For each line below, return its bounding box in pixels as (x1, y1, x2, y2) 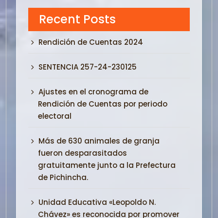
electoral (38, 110, 72, 121)
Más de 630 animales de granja (38, 135, 160, 146)
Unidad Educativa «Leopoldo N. (38, 197, 156, 207)
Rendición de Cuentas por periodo (38, 98, 167, 109)
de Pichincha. (38, 172, 88, 182)
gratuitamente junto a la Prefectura (38, 160, 176, 170)
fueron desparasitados (38, 147, 127, 158)
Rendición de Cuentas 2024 (38, 36, 143, 47)
